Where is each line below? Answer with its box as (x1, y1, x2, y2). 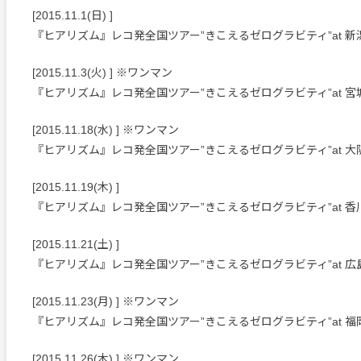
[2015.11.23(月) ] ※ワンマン (32, 295, 179, 309)
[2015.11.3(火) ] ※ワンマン (32, 66, 172, 80)
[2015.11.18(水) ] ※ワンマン (32, 123, 179, 137)
